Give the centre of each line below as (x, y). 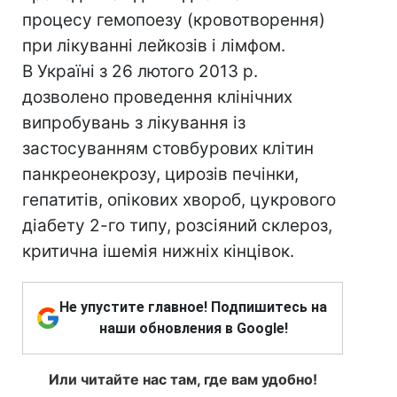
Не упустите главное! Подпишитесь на (193, 307)
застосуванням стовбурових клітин (168, 148)
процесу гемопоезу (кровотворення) (174, 20)
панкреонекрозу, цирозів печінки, (160, 174)
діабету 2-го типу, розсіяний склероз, (177, 226)
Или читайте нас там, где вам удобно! (183, 379)
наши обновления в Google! (193, 328)
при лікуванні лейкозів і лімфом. (154, 46)
